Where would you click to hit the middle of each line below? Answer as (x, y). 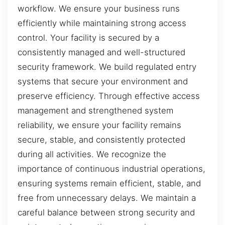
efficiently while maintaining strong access (102, 23)
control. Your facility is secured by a (88, 38)
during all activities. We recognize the (92, 154)
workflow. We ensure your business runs (99, 9)
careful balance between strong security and (106, 213)
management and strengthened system (95, 111)
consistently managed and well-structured (101, 52)
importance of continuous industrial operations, (111, 169)
